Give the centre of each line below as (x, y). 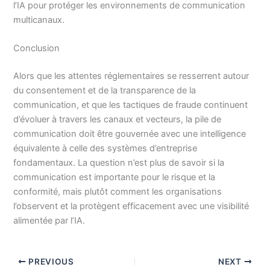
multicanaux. (39, 20)
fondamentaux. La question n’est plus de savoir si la (119, 163)
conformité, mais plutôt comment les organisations (118, 192)
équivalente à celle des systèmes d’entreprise (105, 149)
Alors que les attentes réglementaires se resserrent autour (131, 76)
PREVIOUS (50, 262)
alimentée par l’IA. (49, 221)
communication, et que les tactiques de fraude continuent (131, 105)
